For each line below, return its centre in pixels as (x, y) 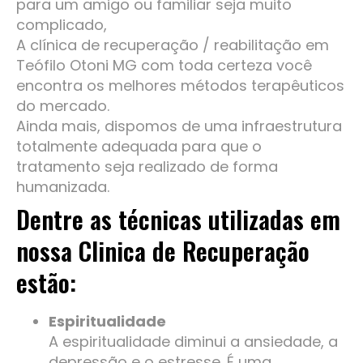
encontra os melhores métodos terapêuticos (180, 86)
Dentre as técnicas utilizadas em (178, 220)
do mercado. (63, 106)
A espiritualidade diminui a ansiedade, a (193, 342)
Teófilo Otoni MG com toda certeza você (164, 66)
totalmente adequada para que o (139, 147)
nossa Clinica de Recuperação (163, 251)
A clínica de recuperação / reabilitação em (173, 45)
